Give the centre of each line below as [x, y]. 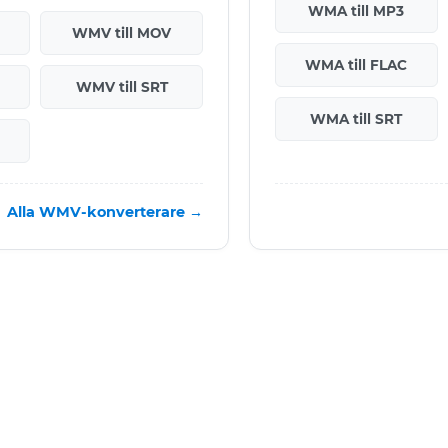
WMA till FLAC [356, 64]
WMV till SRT [121, 86]
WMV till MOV [122, 32]
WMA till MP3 [356, 10]
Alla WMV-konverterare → [105, 211]
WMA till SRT [356, 118]
